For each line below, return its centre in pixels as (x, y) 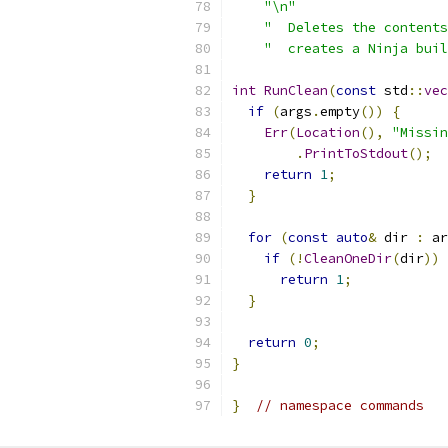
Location (328, 132)
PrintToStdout (356, 153)
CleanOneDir (348, 258)
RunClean (296, 90)
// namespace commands (340, 405)
